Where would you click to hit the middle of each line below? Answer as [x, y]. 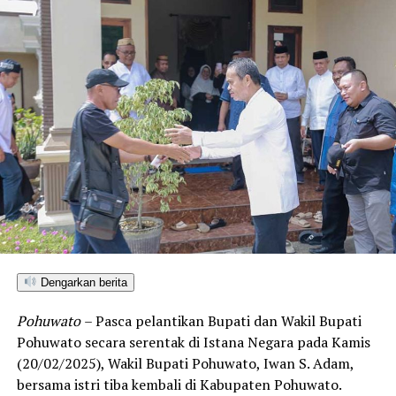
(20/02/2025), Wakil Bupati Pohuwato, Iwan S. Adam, [185, 363]
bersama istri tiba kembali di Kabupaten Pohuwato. [179, 384]
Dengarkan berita [82, 282]
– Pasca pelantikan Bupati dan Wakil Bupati [222, 320]
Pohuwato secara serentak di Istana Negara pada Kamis [193, 342]
